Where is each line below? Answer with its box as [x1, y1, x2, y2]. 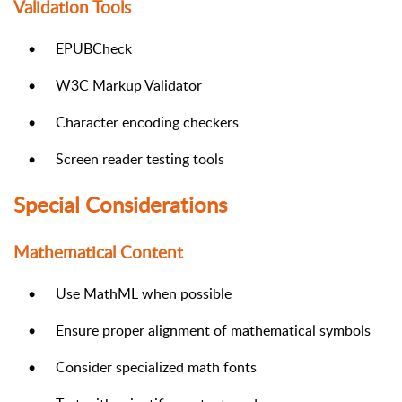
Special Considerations [13, 189, 227, 220]
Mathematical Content [13, 240, 183, 265]
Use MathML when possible [56, 284, 232, 304]
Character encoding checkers [56, 111, 239, 132]
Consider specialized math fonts [56, 357, 257, 378]
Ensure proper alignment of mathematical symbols [56, 320, 371, 341]
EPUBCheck [56, 38, 132, 58]
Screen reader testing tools [56, 148, 224, 169]
